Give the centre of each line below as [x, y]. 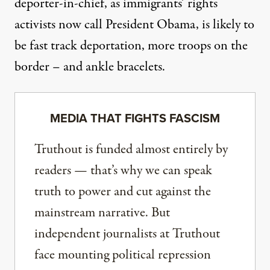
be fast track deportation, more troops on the [131, 46]
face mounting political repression [123, 255]
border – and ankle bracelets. [90, 67]
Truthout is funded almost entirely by [131, 149]
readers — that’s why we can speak [123, 171]
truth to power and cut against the [123, 192]
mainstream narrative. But [102, 213]
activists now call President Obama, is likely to [134, 25]
